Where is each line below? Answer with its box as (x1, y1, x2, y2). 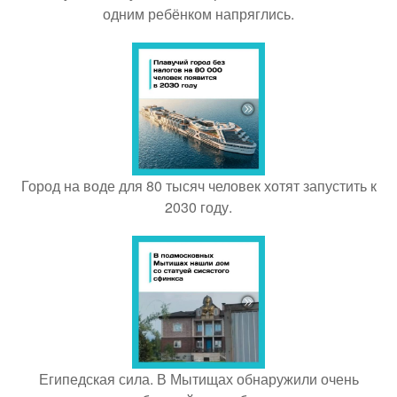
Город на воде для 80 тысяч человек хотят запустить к (20, 175, 377, 196)
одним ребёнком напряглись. (103, 4, 294, 24)
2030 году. (165, 197, 232, 217)
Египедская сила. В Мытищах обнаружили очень (38, 369, 359, 389)
